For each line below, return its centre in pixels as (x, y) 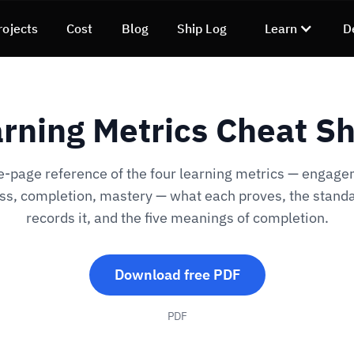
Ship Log (201, 28)
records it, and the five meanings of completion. (177, 218)
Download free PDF (177, 275)
